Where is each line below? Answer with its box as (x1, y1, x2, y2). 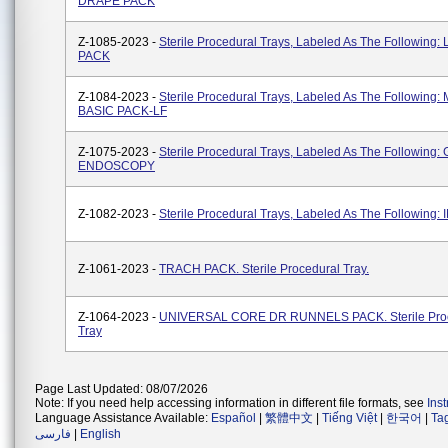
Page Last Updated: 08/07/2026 (35, 382, 208, 396)
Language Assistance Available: (35, 411, 211, 425)
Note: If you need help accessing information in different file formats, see (35, 396, 427, 410)
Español (211, 411, 256, 425)
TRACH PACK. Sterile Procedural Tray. (159, 262, 369, 276)
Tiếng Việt (322, 411, 377, 425)
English (80, 427, 121, 441)
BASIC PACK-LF (78, 104, 167, 118)
